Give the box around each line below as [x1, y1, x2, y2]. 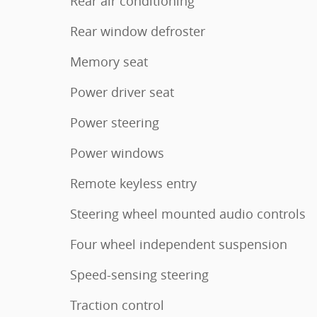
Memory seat [70, 53, 148, 70]
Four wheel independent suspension [70, 236, 287, 253]
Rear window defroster [70, 23, 205, 40]
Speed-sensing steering [70, 266, 209, 283]
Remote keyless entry [70, 175, 197, 192]
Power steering [70, 114, 159, 131]
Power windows [70, 144, 164, 161]
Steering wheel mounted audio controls [70, 205, 306, 222]
